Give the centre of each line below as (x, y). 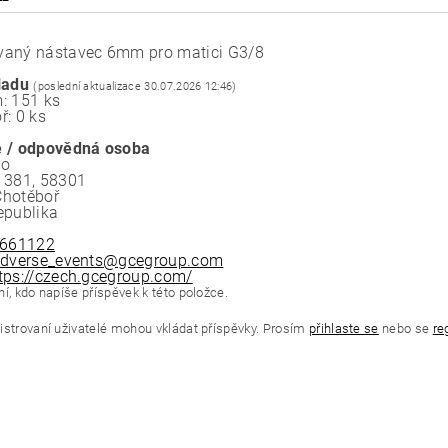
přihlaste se (343, 329)
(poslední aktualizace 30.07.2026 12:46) (135, 87)
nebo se (405, 329)
